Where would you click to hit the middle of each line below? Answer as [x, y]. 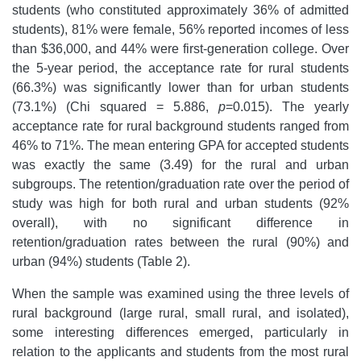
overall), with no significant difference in [180, 222]
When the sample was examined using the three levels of [180, 293]
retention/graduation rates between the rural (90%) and [180, 242]
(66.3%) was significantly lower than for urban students [180, 87]
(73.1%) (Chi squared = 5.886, [115, 106]
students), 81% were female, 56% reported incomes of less [180, 29]
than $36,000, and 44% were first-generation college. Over [180, 48]
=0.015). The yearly [287, 106]
